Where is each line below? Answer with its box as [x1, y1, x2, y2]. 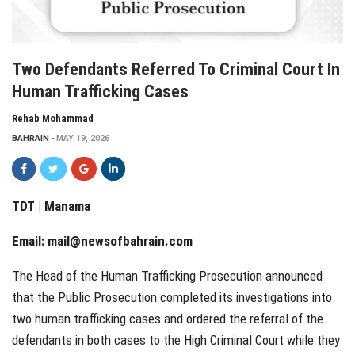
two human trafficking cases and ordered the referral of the [12, 310, 323, 326]
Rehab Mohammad [12, 112, 94, 124]
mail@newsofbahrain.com [48, 232, 193, 249]
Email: [12, 232, 48, 249]
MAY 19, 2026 [56, 132, 109, 143]
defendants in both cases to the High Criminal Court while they [12, 331, 340, 348]
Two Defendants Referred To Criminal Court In [12, 59, 340, 79]
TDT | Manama [12, 197, 90, 214]
